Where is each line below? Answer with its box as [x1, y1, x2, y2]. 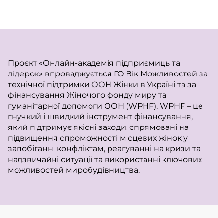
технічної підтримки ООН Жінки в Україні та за [8, 79, 196, 89]
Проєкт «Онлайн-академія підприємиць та [8, 58, 180, 68]
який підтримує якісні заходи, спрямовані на [8, 122, 189, 132]
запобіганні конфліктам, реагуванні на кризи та [8, 144, 200, 153]
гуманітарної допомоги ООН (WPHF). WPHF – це [8, 101, 203, 110]
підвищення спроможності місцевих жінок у [8, 133, 188, 143]
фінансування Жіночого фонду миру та [8, 90, 166, 100]
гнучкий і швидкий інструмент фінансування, [8, 111, 193, 121]
